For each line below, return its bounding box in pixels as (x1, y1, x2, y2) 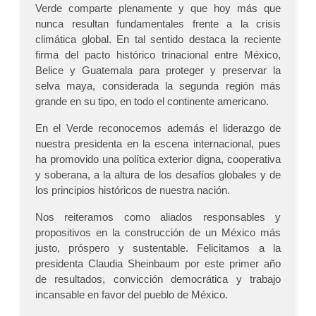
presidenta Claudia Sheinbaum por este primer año (35, 257, 281, 270)
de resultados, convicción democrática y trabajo (35, 273, 281, 286)
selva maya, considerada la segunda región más (35, 80, 281, 92)
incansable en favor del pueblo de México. (35, 288, 228, 301)
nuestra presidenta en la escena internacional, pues (35, 138, 281, 150)
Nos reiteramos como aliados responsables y (35, 211, 281, 224)
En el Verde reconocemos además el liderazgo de (35, 122, 281, 135)
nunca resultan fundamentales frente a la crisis (35, 18, 281, 30)
